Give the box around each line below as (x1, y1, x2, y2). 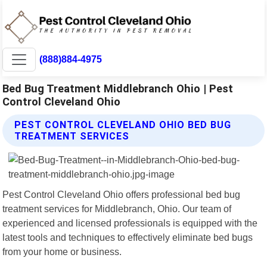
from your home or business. (2, 246, 122, 257)
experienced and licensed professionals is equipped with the (2, 217, 258, 228)
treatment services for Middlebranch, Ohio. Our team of (2, 203, 232, 214)
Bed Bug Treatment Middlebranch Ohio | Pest (2, 82, 234, 95)
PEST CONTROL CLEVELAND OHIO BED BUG (14, 119, 232, 131)
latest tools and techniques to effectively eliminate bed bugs (2, 231, 253, 243)
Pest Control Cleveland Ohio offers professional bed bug (2, 188, 241, 200)
